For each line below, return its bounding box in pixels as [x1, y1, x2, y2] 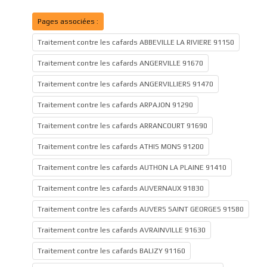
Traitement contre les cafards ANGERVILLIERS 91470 [38, 80, 213, 88]
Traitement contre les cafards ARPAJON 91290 [38, 101, 193, 109]
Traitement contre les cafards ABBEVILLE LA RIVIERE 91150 [38, 38, 234, 46]
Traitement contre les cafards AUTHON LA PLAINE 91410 [38, 163, 226, 172]
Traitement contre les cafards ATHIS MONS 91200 [38, 142, 204, 151]
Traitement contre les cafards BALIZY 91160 [38, 247, 185, 255]
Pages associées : [38, 17, 98, 26]
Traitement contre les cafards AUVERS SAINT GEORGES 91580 [38, 205, 244, 213]
